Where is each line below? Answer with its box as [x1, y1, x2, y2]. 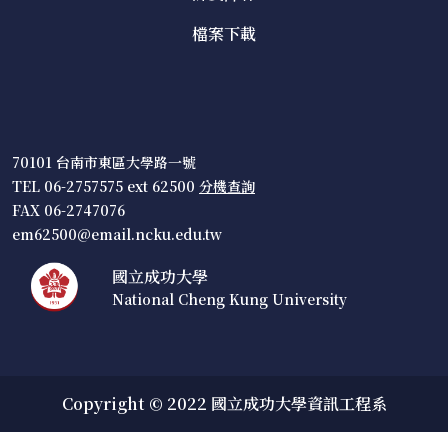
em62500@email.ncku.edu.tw [12, 224, 222, 244]
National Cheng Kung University [111, 288, 347, 309]
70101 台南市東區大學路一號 [12, 152, 196, 172]
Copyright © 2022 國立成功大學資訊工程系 [61, 392, 387, 415]
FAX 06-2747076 [12, 200, 125, 220]
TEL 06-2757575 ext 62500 [12, 176, 199, 196]
